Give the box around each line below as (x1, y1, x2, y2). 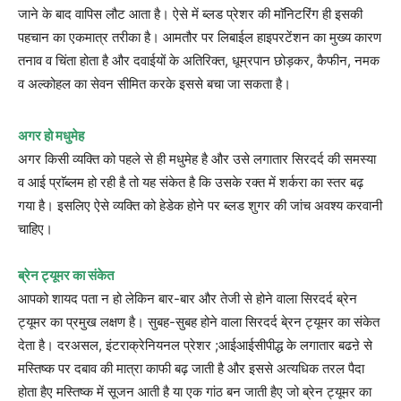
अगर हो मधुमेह (18, 126, 84, 144)
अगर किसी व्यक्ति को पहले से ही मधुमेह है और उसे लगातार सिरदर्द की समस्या (18, 149, 376, 167)
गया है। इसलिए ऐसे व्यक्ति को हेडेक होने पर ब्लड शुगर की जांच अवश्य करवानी (18, 196, 382, 214)
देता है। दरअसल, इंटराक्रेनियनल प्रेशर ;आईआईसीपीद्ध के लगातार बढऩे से (18, 336, 372, 354)
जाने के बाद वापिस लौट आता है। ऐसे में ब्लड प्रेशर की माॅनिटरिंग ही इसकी (18, 4, 363, 22)
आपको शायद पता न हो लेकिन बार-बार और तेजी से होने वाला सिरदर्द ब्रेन (18, 289, 357, 307)
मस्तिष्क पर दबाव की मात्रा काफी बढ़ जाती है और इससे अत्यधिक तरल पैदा (18, 359, 364, 377)
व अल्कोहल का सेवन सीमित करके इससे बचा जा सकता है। (18, 74, 291, 92)
